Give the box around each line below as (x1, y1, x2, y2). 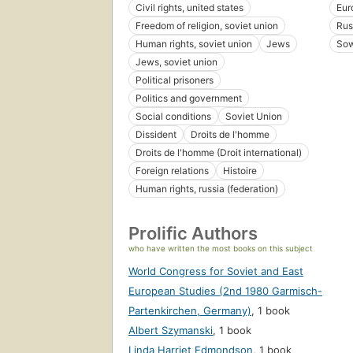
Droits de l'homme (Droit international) (136, 147, 302, 159)
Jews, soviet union (136, 56, 217, 69)
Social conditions (136, 110, 211, 123)
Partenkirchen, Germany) (128, 304, 251, 318)
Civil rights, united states (136, 2, 243, 14)
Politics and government (136, 92, 242, 105)
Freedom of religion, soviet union (136, 20, 278, 32)
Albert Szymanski (128, 324, 213, 337)
